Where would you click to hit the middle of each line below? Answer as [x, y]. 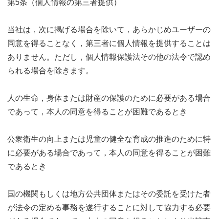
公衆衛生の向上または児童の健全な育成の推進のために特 [109, 139]
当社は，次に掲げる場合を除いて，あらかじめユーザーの [109, 29]
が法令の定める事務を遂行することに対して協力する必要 [109, 207]
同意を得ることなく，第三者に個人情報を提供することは [109, 43]
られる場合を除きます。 [50, 70]
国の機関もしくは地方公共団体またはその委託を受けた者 [109, 194]
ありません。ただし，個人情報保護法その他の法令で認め [109, 57]
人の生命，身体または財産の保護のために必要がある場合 [109, 98]
